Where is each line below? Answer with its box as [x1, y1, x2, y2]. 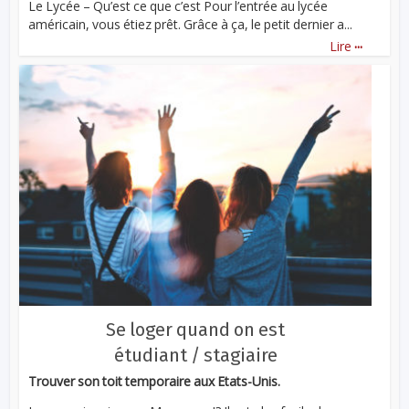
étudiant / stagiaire [113, 343, 278, 366]
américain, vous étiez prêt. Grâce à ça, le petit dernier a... [28, 16, 353, 34]
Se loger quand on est [106, 318, 285, 341]
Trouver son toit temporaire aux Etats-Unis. [28, 372, 281, 390]
